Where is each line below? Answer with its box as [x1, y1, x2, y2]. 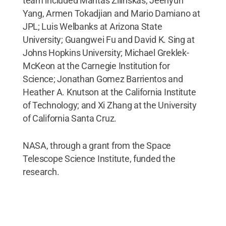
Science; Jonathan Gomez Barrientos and [22, 73, 183, 84]
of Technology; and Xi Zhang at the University [22, 99, 197, 110]
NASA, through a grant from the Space [22, 140, 172, 151]
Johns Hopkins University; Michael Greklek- [22, 47, 189, 58]
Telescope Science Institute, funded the [22, 153, 176, 164]
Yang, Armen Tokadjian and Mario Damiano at [22, 8, 200, 19]
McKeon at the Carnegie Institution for [22, 60, 170, 71]
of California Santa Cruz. [22, 112, 117, 124]
